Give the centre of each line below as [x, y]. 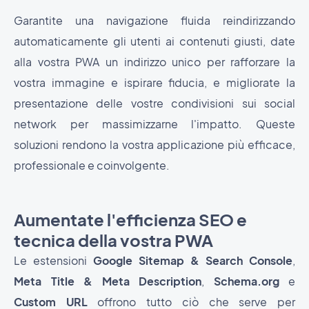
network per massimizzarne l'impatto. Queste [154, 124]
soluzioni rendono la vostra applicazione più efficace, [154, 145]
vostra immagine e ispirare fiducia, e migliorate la [154, 83]
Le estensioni [53, 261]
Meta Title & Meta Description [108, 281]
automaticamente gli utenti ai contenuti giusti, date [154, 41]
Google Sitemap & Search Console [193, 261]
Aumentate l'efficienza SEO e [130, 220]
